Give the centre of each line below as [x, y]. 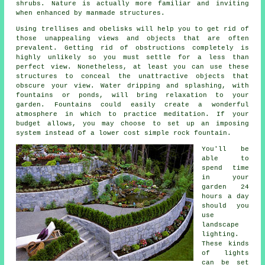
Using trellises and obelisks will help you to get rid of [132, 29]
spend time [225, 168]
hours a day [225, 196]
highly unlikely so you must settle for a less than [132, 57]
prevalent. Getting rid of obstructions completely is [132, 48]
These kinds [225, 243]
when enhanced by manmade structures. [91, 13]
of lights [225, 253]
